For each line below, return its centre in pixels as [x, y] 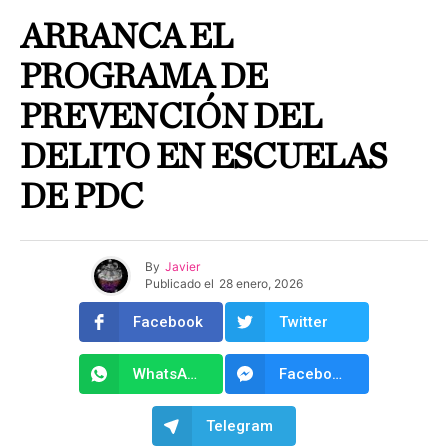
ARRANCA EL [126, 36]
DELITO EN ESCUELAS [203, 156]
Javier [182, 267]
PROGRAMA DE [144, 76]
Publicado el [179, 284]
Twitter [303, 321]
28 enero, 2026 [260, 284]
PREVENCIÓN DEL [170, 116]
